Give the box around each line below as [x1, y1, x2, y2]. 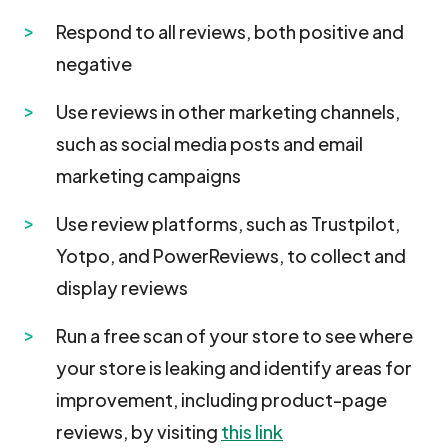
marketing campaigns [56, 164, 241, 187]
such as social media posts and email [56, 132, 363, 155]
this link [221, 420, 283, 443]
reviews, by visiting [56, 420, 221, 443]
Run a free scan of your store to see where [56, 324, 413, 347]
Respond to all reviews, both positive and [56, 20, 404, 43]
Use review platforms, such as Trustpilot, [56, 212, 400, 235]
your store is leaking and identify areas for [56, 356, 412, 379]
